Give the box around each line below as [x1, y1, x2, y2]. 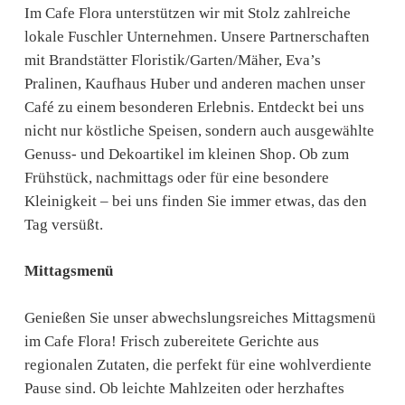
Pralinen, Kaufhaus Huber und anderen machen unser [24, 74, 365, 92]
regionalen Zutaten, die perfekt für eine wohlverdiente [24, 355, 372, 373]
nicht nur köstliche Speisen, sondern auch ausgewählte [24, 121, 374, 139]
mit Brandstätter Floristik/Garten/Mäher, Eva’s [24, 51, 321, 69]
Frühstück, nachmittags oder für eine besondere [24, 168, 329, 186]
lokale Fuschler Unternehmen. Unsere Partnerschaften [24, 27, 370, 45]
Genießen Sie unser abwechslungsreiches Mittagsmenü [24, 308, 376, 326]
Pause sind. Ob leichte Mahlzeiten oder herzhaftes [24, 379, 344, 397]
